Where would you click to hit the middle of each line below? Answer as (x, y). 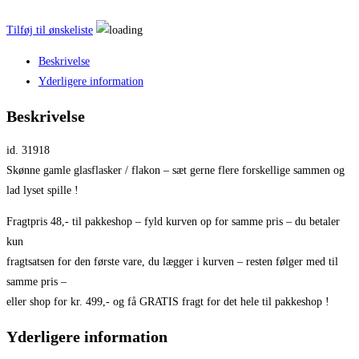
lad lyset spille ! (42, 191)
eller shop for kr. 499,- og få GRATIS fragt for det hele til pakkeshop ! (168, 302)
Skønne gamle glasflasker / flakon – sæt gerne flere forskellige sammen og (175, 171)
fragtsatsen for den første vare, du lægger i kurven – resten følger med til (172, 262)
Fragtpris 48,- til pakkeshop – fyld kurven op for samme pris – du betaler (173, 222)
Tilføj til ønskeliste (50, 30)
